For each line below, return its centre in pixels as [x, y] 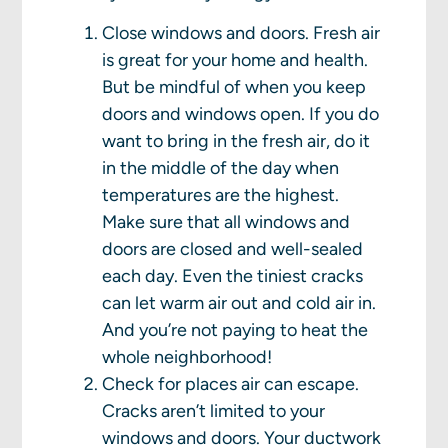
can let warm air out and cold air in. [239, 303]
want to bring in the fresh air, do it [236, 141]
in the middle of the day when [221, 168]
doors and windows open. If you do [241, 114]
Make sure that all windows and [226, 222]
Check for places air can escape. [231, 384]
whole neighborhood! [187, 357]
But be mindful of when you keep [234, 87]
